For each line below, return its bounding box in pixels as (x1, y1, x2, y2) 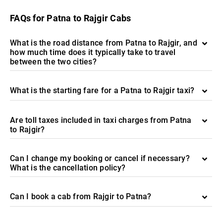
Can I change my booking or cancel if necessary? (10, 154, 190, 163)
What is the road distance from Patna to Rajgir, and (10, 38, 197, 48)
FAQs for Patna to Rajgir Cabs (10, 13, 131, 23)
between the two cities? (10, 57, 97, 66)
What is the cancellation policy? (10, 163, 125, 172)
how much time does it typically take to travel (10, 48, 176, 57)
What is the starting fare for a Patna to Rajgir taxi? (10, 86, 195, 95)
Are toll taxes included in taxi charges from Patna (10, 115, 192, 125)
